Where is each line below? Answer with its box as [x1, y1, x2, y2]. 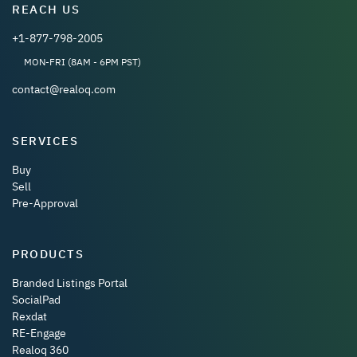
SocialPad [12, 292, 61, 308]
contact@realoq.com [12, 82, 116, 97]
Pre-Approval [12, 195, 78, 210]
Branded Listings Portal [12, 276, 127, 291]
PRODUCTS [12, 246, 84, 262]
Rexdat [12, 309, 47, 324]
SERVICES [12, 132, 78, 148]
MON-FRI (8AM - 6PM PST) [24, 56, 141, 69]
